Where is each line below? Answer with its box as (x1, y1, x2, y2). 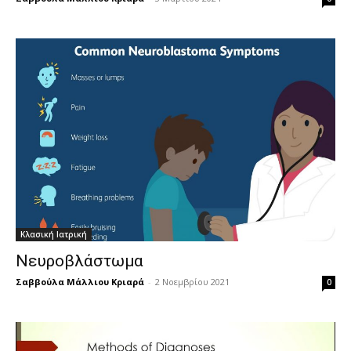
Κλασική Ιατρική (20, 229, 87, 241)
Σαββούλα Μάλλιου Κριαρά (16, 276, 144, 288)
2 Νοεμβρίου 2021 (155, 276, 230, 288)
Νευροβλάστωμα (16, 251, 143, 271)
